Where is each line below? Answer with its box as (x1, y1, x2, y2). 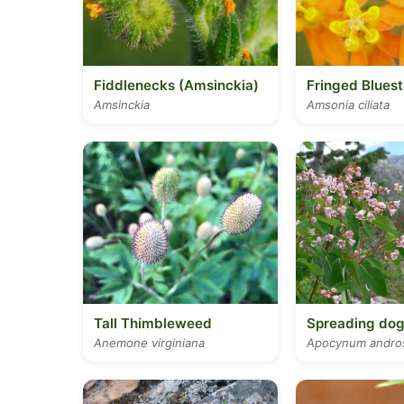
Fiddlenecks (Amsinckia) (94, 77, 259, 94)
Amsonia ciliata (307, 97, 390, 112)
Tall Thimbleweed (94, 315, 212, 332)
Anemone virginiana (94, 335, 205, 350)
